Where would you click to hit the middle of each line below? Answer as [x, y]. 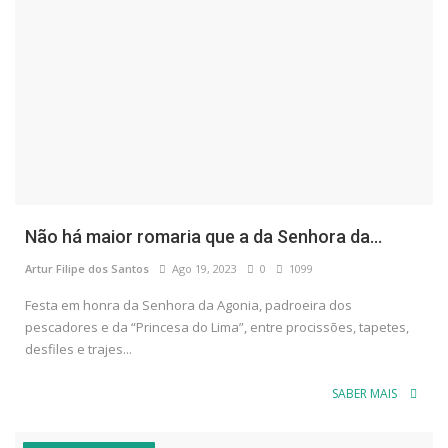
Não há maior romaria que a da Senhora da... [203, 237]
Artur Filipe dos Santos [87, 269]
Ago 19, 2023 [201, 269]
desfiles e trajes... [78, 349]
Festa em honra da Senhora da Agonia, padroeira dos [188, 305]
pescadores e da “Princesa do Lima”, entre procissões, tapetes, [217, 327]
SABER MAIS [366, 394]
